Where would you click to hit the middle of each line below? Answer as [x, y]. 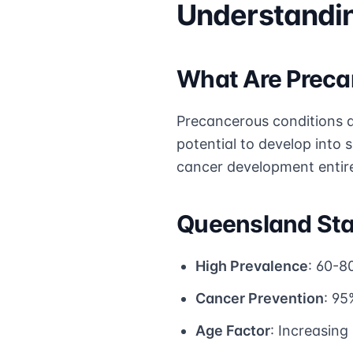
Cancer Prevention [260, 298]
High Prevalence [252, 266]
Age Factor [233, 330]
